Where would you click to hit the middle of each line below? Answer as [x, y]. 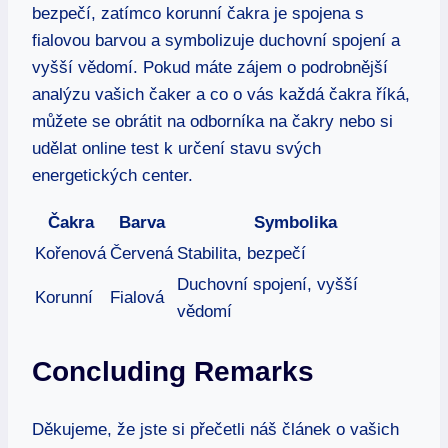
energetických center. [112, 175]
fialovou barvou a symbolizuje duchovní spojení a [216, 40]
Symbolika [295, 222]
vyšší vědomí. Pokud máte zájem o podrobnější [210, 67]
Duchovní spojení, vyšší [267, 284]
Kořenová [70, 253]
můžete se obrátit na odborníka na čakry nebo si [212, 121]
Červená [141, 253]
